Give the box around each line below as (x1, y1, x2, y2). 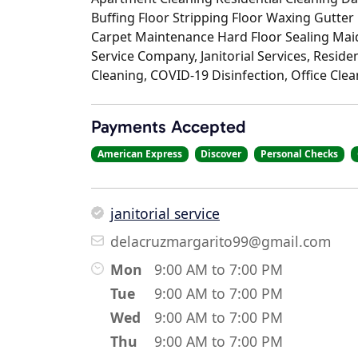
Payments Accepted (91, 116, 246, 138)
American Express (97, 147, 182, 161)
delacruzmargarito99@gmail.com (110, 232, 331, 252)
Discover (201, 147, 242, 161)
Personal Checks (260, 147, 338, 161)
